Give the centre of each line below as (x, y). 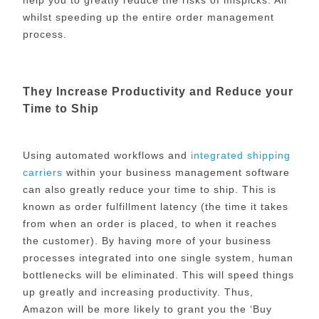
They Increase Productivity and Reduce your (158, 92)
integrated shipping (240, 156)
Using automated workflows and (106, 156)
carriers (42, 173)
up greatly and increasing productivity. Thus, (138, 292)
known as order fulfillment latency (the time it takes (155, 207)
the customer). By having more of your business (147, 241)
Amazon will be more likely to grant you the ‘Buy (147, 309)
